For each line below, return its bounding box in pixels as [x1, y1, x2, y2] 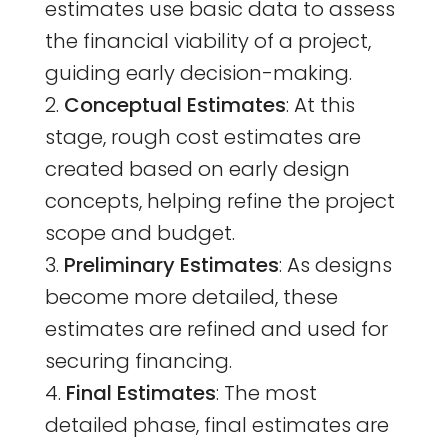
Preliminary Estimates [63, 250, 279, 279]
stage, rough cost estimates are [44, 122, 361, 151]
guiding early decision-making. [44, 58, 352, 87]
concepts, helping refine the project [44, 186, 395, 215]
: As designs [278, 250, 392, 279]
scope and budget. [44, 218, 235, 247]
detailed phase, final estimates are [44, 410, 389, 439]
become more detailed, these [44, 282, 338, 311]
